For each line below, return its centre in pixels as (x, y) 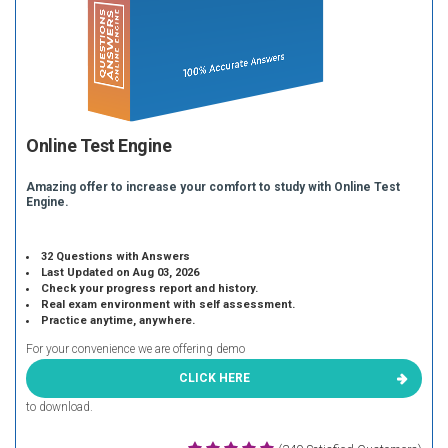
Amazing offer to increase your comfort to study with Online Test (213, 187)
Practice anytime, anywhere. (118, 320)
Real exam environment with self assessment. (168, 304)
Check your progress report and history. (150, 288)
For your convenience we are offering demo (135, 349)
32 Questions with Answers (116, 256)
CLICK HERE (214, 378)
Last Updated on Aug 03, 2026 (120, 272)
